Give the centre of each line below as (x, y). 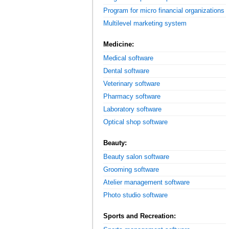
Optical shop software (135, 122)
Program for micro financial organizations (164, 10)
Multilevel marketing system (145, 23)
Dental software (126, 71)
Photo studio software (135, 195)
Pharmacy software (132, 96)
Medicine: (119, 44)
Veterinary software (132, 84)
